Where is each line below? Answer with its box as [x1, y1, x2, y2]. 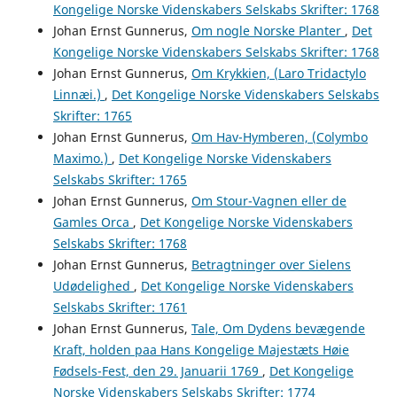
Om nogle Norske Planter [191, 21, 345, 39]
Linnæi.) [52, 85, 105, 103]
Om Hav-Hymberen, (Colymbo [191, 128, 368, 145]
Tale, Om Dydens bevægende [191, 319, 365, 337]
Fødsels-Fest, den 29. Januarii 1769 [52, 362, 262, 379]
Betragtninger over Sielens [191, 255, 351, 273]
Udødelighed [52, 276, 134, 294]
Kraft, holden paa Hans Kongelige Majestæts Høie [52, 340, 349, 358]
